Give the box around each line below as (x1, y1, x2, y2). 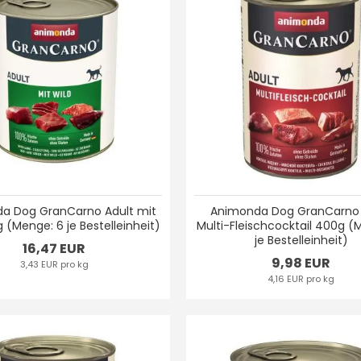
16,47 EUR (23, 239, 86, 259)
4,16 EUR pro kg (268, 272, 335, 286)
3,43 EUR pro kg (19, 258, 89, 272)
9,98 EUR (272, 254, 331, 273)
